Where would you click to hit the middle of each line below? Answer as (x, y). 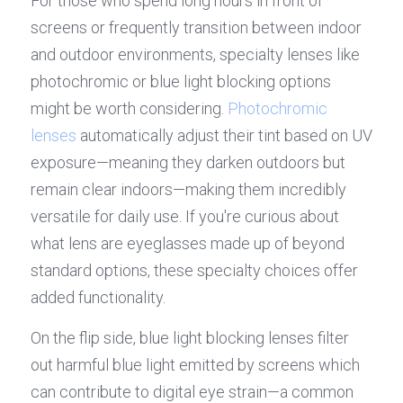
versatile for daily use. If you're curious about (185, 217)
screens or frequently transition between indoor (196, 28)
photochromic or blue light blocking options (181, 82)
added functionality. (98, 298)
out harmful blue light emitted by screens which (195, 365)
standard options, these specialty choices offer (194, 271)
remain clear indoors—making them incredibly (188, 190)
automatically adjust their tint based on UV (224, 136)
